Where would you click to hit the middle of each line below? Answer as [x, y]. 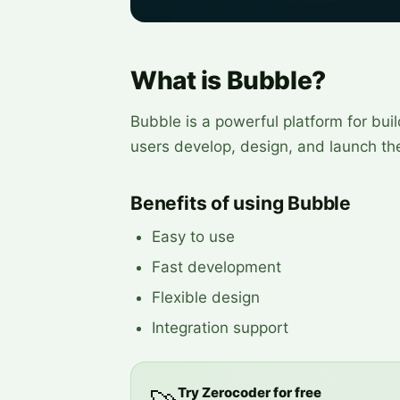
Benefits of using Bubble [241, 203]
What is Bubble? [228, 80]
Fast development [217, 267]
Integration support [220, 327]
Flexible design [206, 297]
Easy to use [193, 236]
